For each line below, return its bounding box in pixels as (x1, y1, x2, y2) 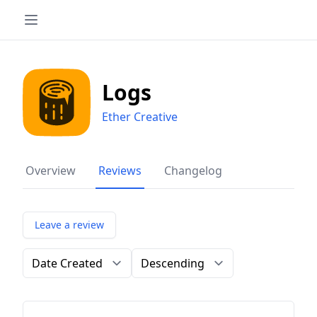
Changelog (164, 163, 222, 179)
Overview (25, 163, 76, 179)
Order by (22, 248, 70, 265)
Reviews (98, 163, 142, 179)
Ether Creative (102, 109, 178, 125)
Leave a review (35, 218, 104, 232)
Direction (131, 248, 180, 265)
